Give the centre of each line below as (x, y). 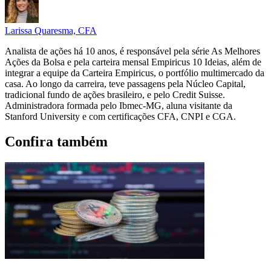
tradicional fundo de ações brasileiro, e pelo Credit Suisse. (115, 94)
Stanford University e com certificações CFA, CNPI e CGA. (120, 116)
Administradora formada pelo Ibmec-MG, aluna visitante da (119, 105)
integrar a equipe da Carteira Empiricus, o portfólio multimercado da (135, 73)
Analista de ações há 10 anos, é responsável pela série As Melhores (132, 51)
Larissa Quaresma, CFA (51, 30)
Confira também (56, 142)
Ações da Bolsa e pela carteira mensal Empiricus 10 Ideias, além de (133, 62)
